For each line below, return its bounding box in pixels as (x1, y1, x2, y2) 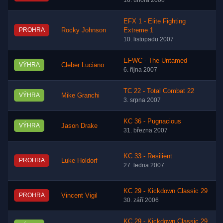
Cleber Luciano (61, 62, 104, 69)
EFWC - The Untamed (123, 57, 187, 65)
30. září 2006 (123, 197, 159, 204)
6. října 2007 (123, 67, 157, 73)
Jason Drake (61, 122, 98, 130)
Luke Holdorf (61, 157, 98, 165)
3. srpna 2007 (123, 97, 161, 104)
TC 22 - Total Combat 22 (123, 88, 194, 95)
